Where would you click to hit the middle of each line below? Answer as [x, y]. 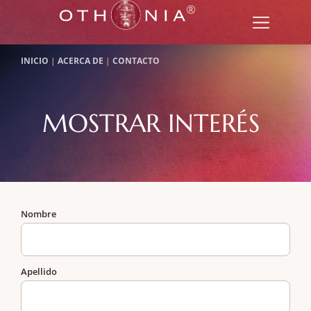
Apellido [39, 271]
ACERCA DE [81, 61]
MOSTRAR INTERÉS [151, 123]
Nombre [39, 214]
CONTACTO [135, 61]
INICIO [36, 61]
